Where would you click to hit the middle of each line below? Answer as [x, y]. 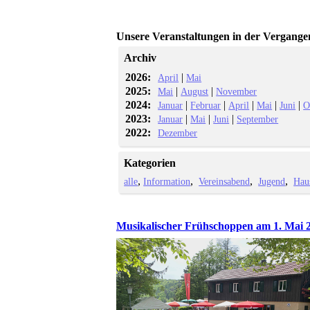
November [237, 91]
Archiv [140, 58]
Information [167, 181]
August [195, 91]
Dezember [178, 133]
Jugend [272, 181]
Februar [206, 105]
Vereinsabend [225, 181]
